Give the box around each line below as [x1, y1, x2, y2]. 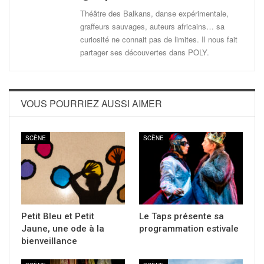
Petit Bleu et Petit [21, 211, 94, 222]
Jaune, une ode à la [21, 223, 104, 234]
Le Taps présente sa [139, 211, 224, 222]
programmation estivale [139, 223, 239, 234]
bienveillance [21, 236, 80, 246]
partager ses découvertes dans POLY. [80, 46, 209, 58]
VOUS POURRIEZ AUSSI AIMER [21, 96, 162, 110]
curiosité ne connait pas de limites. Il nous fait [80, 33, 237, 45]
